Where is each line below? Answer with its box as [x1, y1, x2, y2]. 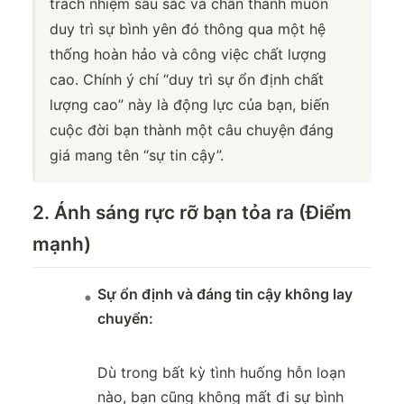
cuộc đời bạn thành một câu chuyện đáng [50, 121, 334, 140]
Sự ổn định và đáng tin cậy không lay [97, 285, 353, 304]
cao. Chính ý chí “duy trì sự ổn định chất [50, 70, 324, 89]
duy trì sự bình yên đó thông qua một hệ [50, 20, 326, 39]
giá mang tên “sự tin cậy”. [50, 146, 224, 165]
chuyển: [97, 309, 153, 328]
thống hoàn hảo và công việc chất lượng [50, 45, 326, 64]
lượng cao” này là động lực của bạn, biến [50, 96, 329, 115]
